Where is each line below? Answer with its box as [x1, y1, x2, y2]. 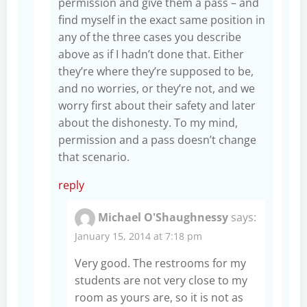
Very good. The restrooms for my [75, 255, 246, 271]
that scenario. [58, 149, 130, 164]
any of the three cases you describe [58, 29, 241, 45]
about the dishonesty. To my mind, [58, 114, 238, 130]
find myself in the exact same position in [58, 12, 265, 27]
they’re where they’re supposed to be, [58, 63, 254, 79]
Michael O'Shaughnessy [98, 209, 228, 225]
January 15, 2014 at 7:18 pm [75, 229, 202, 243]
